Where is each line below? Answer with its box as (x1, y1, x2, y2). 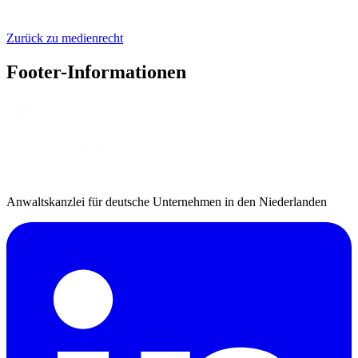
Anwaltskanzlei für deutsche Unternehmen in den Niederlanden (6, 194, 327, 209)
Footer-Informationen (6, 62, 186, 83)
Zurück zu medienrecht (6, 31, 123, 46)
